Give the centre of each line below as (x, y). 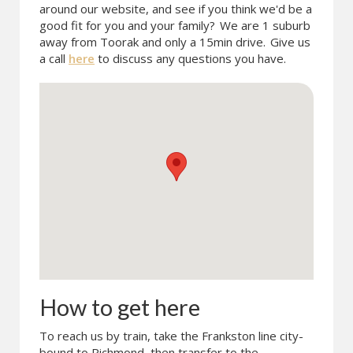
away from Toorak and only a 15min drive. (152, 42)
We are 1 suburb (265, 25)
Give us (289, 42)
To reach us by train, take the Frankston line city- (171, 336)
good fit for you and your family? (129, 25)
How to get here (120, 307)
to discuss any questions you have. (190, 58)
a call (54, 58)
